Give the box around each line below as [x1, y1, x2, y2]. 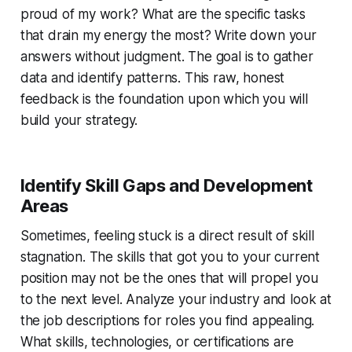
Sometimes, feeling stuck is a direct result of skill [20, 227, 314, 244]
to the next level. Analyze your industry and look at [20, 291, 332, 307]
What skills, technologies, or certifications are [20, 333, 294, 350]
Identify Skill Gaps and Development [20, 174, 313, 196]
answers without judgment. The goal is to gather [20, 48, 313, 64]
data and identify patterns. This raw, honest [20, 69, 285, 86]
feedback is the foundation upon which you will [20, 90, 308, 107]
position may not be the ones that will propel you [20, 269, 318, 286]
